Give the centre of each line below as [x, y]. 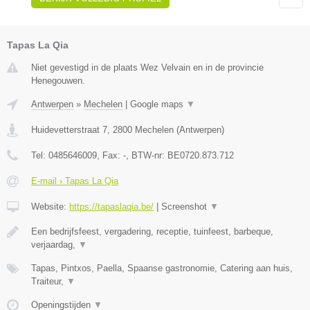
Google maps [158, 104]
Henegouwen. [58, 81]
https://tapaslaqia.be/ [111, 207]
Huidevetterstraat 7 [69, 130]
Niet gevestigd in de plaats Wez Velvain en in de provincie [147, 68]
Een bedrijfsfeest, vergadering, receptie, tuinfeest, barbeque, [152, 232]
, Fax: [110, 156]
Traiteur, [49, 282]
